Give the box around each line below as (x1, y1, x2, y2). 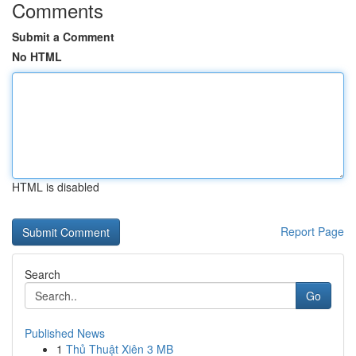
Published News (25, 325, 105, 341)
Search (25, 266, 60, 282)
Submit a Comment (12, 29, 114, 44)
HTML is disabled (12, 179, 99, 195)
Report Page (281, 223, 344, 239)
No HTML (12, 48, 62, 64)
